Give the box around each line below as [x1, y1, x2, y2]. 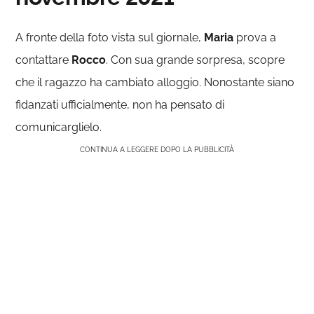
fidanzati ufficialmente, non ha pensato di [15, 98, 225, 111]
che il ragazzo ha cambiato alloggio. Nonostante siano [15, 76, 295, 89]
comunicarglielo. [15, 121, 102, 134]
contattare [15, 53, 72, 67]
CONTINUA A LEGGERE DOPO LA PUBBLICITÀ [80, 146, 234, 153]
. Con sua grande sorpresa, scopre [106, 53, 285, 67]
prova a [233, 31, 277, 44]
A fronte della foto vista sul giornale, [15, 31, 205, 44]
